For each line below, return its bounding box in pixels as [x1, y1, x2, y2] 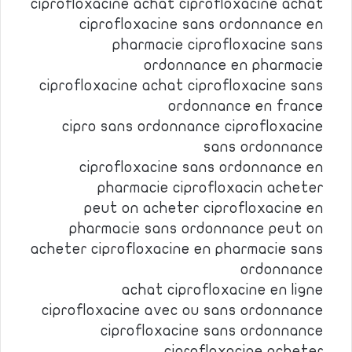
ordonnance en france [168, 98, 324, 114]
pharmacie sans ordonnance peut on [69, 221, 324, 236]
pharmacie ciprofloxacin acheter [97, 180, 324, 196]
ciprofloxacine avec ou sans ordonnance [42, 302, 324, 318]
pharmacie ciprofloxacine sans [112, 37, 324, 53]
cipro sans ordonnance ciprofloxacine [62, 119, 324, 134]
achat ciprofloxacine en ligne [122, 282, 324, 298]
